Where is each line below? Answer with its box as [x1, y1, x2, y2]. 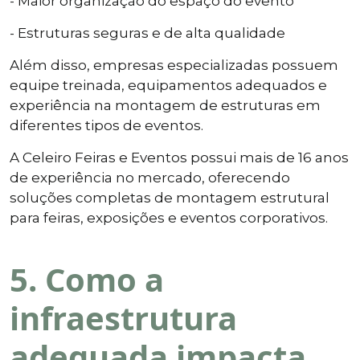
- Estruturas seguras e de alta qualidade [10, 24, 285, 41]
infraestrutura [10, 295, 237, 340]
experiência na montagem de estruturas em [10, 96, 321, 113]
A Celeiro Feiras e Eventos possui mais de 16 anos [10, 149, 349, 166]
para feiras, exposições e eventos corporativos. [10, 209, 328, 226]
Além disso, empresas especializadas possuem [10, 56, 338, 73]
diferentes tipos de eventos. [10, 117, 203, 133]
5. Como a [10, 256, 164, 301]
